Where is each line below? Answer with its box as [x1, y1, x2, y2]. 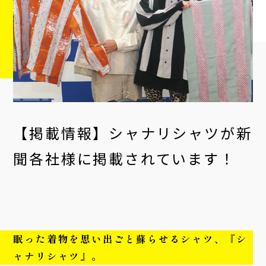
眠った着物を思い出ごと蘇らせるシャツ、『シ [13, 232, 248, 246]
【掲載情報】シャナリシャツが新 [13, 122, 252, 144]
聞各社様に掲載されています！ [13, 148, 236, 169]
